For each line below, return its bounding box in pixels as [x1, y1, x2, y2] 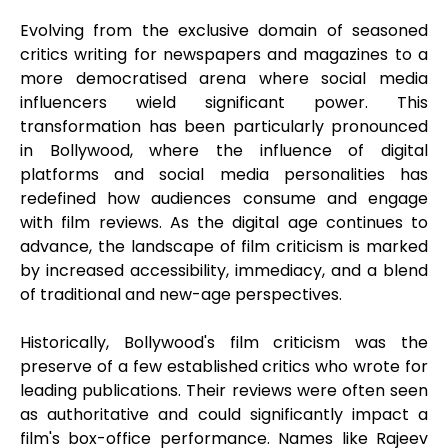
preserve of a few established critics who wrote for [20, 355, 428, 379]
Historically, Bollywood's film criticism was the [20, 331, 428, 355]
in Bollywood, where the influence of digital [20, 139, 428, 163]
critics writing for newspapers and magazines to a [20, 43, 428, 67]
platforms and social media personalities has [20, 163, 428, 187]
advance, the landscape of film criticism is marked [20, 235, 428, 259]
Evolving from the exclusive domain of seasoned [20, 19, 428, 43]
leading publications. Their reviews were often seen [20, 379, 428, 403]
